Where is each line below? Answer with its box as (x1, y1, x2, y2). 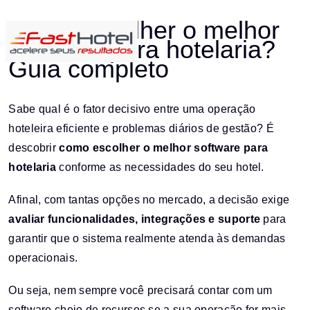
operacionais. (8, 251, 78, 264)
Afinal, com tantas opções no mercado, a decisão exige (8, 193, 290, 206)
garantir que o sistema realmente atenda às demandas (8, 232, 286, 244)
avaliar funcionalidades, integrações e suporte (8, 212, 261, 225)
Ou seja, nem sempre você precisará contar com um (8, 284, 273, 297)
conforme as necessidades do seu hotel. (56, 161, 264, 173)
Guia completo (8, 54, 170, 83)
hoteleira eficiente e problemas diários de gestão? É (8, 122, 274, 134)
